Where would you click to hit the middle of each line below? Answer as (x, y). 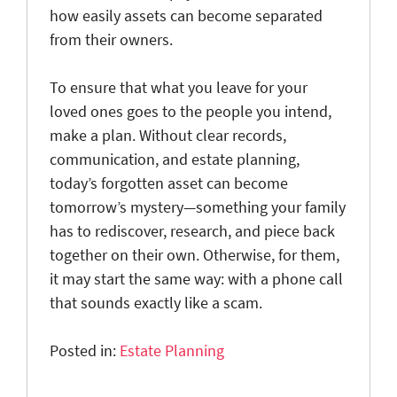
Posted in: (85, 350)
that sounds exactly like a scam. (156, 302)
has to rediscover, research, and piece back (192, 230)
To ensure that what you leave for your (179, 87)
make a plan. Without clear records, (168, 135)
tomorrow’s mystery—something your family (198, 206)
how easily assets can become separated (186, 15)
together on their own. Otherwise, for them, (195, 254)
